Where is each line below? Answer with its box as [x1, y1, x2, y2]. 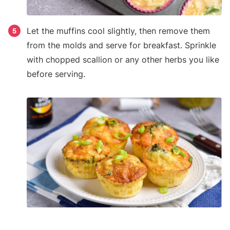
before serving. [27, 69, 85, 80]
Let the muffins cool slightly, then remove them [27, 26, 210, 36]
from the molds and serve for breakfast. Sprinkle [27, 40, 216, 51]
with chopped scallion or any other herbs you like [27, 54, 219, 65]
